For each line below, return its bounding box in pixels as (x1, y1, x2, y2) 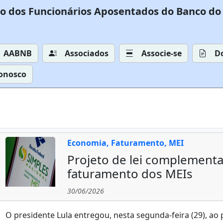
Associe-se (141, 48, 182, 59)
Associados (65, 48, 109, 59)
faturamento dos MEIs (67, 165, 193, 182)
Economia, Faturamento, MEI (67, 137, 184, 148)
